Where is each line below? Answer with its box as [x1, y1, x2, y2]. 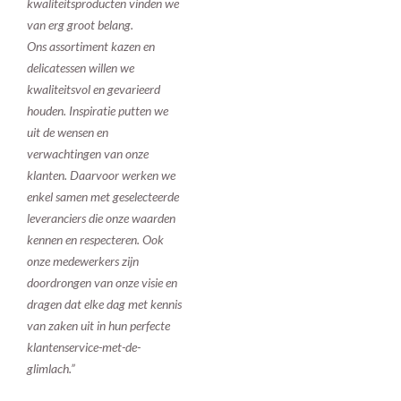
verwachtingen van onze [27, 146, 149, 161]
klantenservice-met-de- [27, 339, 141, 354]
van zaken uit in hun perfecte [27, 318, 170, 333]
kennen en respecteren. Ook [27, 232, 164, 247]
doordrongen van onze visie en [27, 275, 177, 290]
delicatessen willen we [27, 60, 134, 75]
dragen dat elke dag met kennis [27, 296, 182, 311]
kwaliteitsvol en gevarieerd [27, 81, 160, 97]
